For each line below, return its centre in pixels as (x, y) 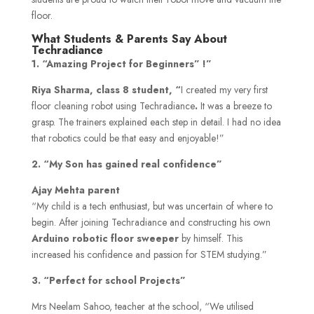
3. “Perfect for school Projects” (108, 281)
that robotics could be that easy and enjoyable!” (128, 138)
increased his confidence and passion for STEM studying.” (149, 255)
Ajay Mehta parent (75, 190)
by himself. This (210, 239)
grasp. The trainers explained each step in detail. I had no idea (156, 122)
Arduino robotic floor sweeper (105, 239)
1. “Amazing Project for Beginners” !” (121, 64)
